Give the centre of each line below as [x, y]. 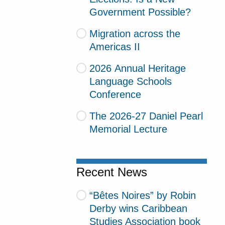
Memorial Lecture [129, 129]
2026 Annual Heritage [137, 68]
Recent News [112, 173]
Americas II [115, 46]
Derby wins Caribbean [139, 209]
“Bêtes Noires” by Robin [142, 196]
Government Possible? [140, 12]
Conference [116, 94]
